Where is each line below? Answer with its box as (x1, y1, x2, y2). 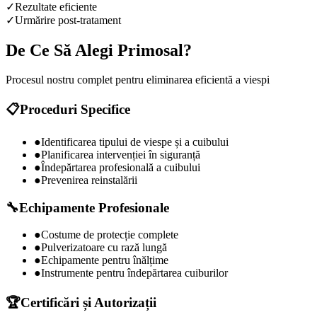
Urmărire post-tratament (15, 13, 121, 26)
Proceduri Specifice (20, 102, 130, 117)
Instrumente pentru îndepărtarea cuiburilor (41, 267, 228, 279)
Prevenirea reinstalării (41, 173, 137, 186)
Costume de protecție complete (41, 229, 178, 241)
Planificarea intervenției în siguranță (41, 148, 200, 161)
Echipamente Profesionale (19, 200, 169, 215)
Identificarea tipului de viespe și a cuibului (41, 135, 229, 148)
